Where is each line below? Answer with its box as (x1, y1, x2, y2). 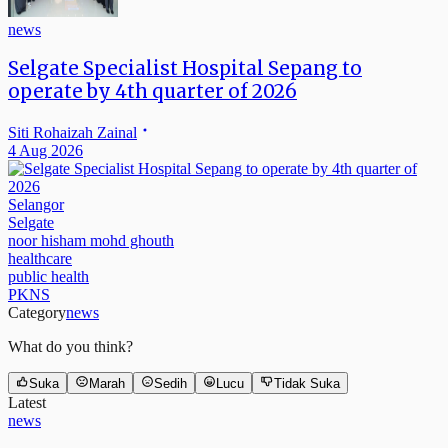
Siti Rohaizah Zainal (8, 124, 137, 141)
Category (8, 304, 66, 321)
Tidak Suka (273, 376, 340, 392)
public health (8, 268, 89, 285)
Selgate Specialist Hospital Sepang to (8, 57, 362, 81)
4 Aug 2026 (8, 142, 83, 159)
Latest (8, 394, 46, 412)
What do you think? (8, 338, 133, 355)
